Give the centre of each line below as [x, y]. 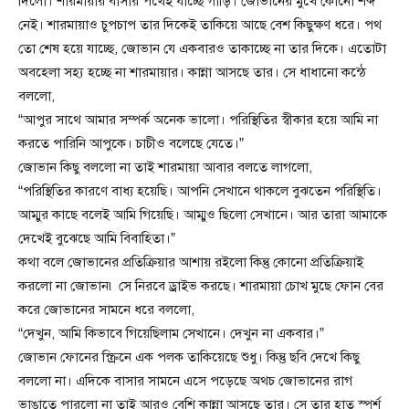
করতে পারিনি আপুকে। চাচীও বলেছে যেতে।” [131, 144]
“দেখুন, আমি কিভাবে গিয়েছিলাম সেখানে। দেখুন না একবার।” [171, 334]
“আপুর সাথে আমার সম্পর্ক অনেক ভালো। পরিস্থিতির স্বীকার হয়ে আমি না [198, 120]
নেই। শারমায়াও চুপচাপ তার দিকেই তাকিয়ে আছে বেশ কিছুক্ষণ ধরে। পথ [200, 25]
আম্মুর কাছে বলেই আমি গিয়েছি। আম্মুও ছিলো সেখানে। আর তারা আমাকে [203, 215]
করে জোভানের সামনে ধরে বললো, [106, 310]
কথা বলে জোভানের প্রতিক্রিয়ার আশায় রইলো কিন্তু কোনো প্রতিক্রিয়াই [191, 262]
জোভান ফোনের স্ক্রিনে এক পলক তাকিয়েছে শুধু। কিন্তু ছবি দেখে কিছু [189, 357]
